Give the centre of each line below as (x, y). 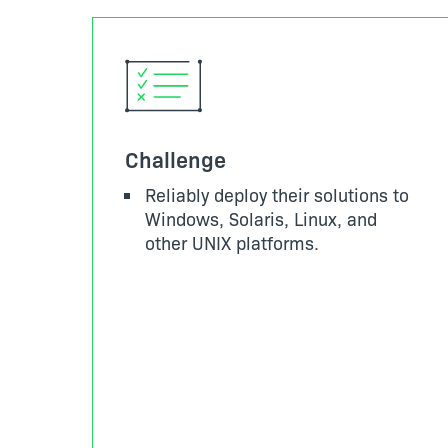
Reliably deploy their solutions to (277, 194)
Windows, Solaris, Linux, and (261, 218)
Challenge (175, 158)
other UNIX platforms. (232, 242)
